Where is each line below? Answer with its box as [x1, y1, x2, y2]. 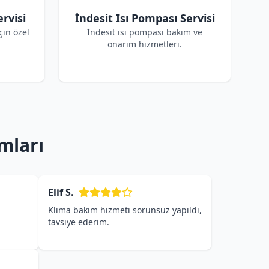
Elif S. [48, 186, 74, 199]
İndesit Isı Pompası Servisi [74, 11, 215, 25]
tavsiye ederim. [48, 216, 109, 228]
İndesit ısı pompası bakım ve [87, 26, 202, 38]
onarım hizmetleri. [107, 38, 182, 50]
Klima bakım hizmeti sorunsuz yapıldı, [48, 204, 202, 216]
